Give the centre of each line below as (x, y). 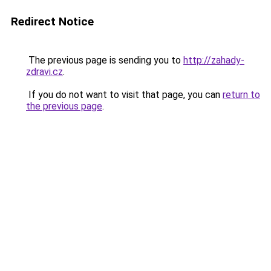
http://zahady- (214, 60)
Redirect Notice (52, 21)
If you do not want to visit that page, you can (124, 95)
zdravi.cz (44, 72)
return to (241, 95)
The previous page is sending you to (105, 60)
